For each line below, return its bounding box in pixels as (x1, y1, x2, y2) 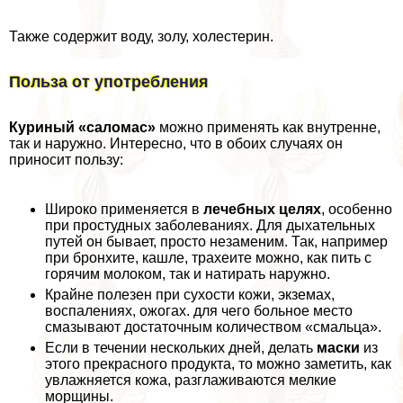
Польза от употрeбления (9, 73, 209, 92)
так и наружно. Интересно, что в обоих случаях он (9, 136, 343, 152)
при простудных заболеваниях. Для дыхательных (45, 218, 375, 234)
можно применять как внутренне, (156, 120, 381, 136)
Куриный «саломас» (9, 120, 156, 136)
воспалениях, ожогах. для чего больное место (45, 303, 353, 319)
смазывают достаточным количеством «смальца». (45, 319, 381, 336)
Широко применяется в (45, 201, 203, 218)
